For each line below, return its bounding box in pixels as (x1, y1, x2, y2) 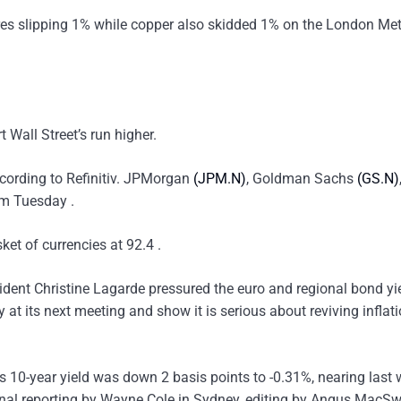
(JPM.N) (193, 170, 246, 187)
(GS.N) (357, 170, 399, 187)
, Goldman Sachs (246, 170, 357, 187)
